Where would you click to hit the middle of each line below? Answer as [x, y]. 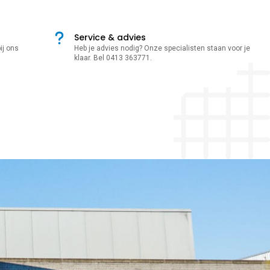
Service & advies [110, 37]
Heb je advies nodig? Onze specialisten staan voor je [162, 48]
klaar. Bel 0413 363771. [113, 58]
